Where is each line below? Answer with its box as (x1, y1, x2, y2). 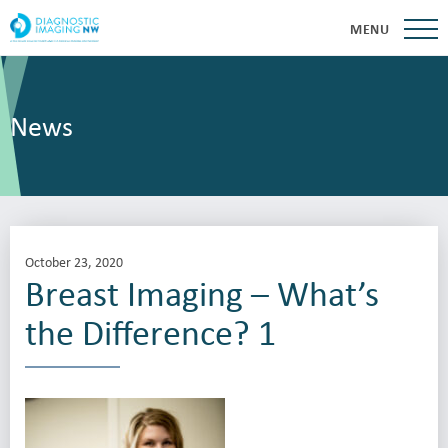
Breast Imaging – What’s (25, 269, 379, 316)
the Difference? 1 (25, 308, 276, 355)
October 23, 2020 (25, 252, 123, 271)
